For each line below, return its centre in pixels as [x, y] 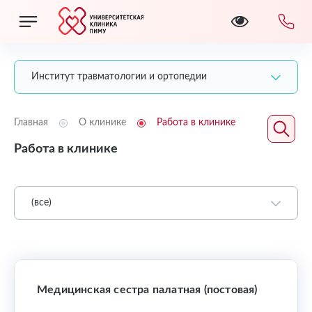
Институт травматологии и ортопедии [119, 77]
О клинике [102, 123]
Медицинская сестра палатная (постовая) [147, 290]
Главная [31, 123]
